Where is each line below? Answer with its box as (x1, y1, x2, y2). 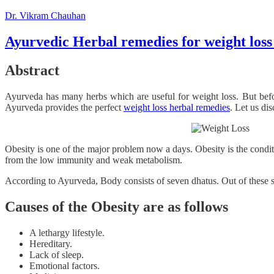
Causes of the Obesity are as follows (5, 199, 228, 215)
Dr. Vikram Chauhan (5, 10, 86, 21)
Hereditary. (29, 238, 72, 249)
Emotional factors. (29, 260, 100, 271)
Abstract (5, 62, 59, 79)
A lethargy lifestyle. (29, 227, 105, 238)
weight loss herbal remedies (124, 102, 230, 113)
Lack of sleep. (29, 249, 84, 260)
